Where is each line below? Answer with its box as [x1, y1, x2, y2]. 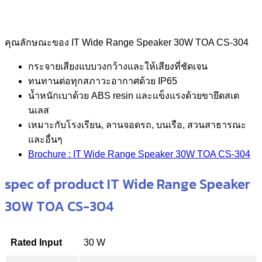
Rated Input [11, 237, 62, 247]
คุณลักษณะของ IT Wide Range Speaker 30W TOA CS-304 [5, 37, 249, 47]
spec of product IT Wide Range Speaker [5, 173, 250, 194]
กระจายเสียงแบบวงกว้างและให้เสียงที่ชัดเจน [28, 61, 208, 71]
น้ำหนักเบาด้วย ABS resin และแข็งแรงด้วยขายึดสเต [28, 90, 239, 101]
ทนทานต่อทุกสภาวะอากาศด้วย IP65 [28, 75, 177, 86]
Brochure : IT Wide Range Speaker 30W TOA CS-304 [28, 149, 250, 159]
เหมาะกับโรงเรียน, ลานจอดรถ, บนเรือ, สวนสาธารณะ [28, 119, 246, 130]
